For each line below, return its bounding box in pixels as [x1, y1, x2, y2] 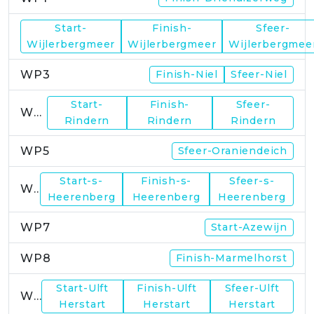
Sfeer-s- [229, 174, 275, 187]
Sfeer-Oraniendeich [177, 144, 287, 157]
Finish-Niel [156, 67, 218, 81]
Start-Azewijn [210, 220, 287, 233]
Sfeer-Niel [231, 67, 287, 81]
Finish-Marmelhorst [175, 251, 287, 264]
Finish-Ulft [137, 281, 197, 294]
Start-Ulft [55, 281, 109, 294]
